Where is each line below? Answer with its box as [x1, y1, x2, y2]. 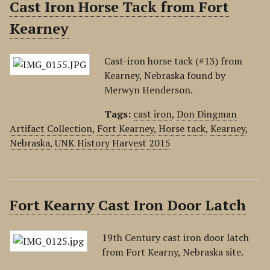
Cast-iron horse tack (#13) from [104, 54, 242, 67]
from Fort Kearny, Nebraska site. [102, 245, 243, 259]
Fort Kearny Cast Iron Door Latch [10, 195, 246, 215]
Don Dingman [177, 107, 237, 121]
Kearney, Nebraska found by [104, 69, 225, 82]
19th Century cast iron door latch [102, 231, 249, 244]
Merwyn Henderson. [104, 83, 193, 96]
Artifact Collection [10, 122, 92, 135]
